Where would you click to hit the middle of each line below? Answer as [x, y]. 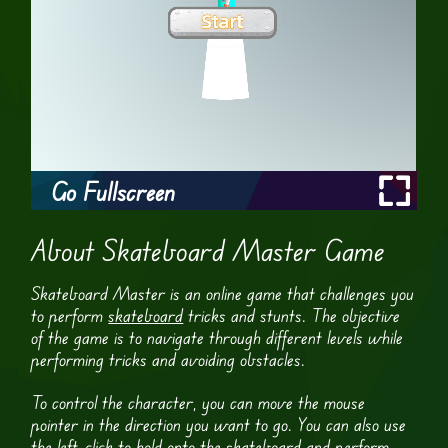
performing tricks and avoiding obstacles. [168, 358]
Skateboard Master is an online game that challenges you [223, 292]
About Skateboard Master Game [208, 250]
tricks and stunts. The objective [292, 314]
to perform [70, 314]
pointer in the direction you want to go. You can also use [219, 424]
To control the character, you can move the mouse [198, 402]
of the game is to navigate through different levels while [217, 336]
